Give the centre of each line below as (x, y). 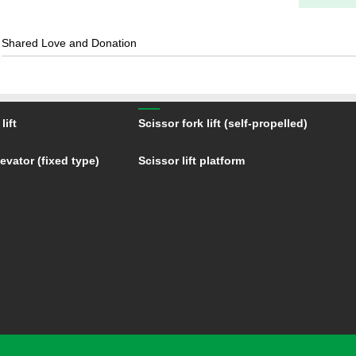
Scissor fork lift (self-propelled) (223, 123)
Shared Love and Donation (69, 43)
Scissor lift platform (192, 161)
